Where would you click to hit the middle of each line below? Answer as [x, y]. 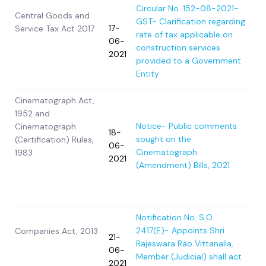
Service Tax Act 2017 [55, 29]
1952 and [32, 114]
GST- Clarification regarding [191, 22]
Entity [148, 74]
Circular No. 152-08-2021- [187, 9]
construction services [178, 48]
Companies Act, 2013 [56, 231]
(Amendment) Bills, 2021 [183, 165]
